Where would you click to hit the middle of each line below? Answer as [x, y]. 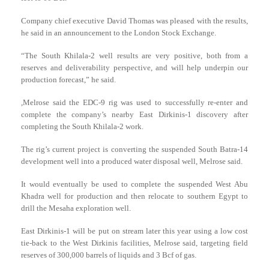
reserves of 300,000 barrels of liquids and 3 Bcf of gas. [109, 255]
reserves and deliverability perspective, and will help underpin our [134, 68]
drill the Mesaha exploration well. [76, 208]
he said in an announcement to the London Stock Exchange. [119, 33]
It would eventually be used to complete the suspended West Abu [134, 184]
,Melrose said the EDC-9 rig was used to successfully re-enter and [134, 102]
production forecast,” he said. [68, 80]
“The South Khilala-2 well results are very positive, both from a [134, 56]
